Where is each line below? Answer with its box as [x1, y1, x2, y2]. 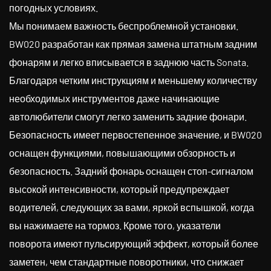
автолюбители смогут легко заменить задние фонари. [9, 111, 247, 122]
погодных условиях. [9, 2, 98, 13]
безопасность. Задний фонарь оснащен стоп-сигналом [9, 165, 253, 177]
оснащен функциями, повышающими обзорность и [9, 147, 235, 158]
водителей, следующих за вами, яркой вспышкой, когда [9, 201, 254, 213]
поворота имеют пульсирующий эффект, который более [9, 238, 258, 249]
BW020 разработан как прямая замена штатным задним [9, 38, 257, 50]
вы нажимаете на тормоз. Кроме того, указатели [9, 220, 221, 231]
